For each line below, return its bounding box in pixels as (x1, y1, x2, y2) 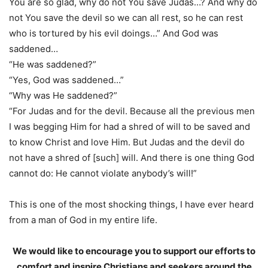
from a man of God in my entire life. (9, 214, 157, 226)
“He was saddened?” (9, 59, 96, 70)
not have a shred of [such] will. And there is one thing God (9, 152, 254, 163)
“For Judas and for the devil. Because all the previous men (9, 105, 255, 117)
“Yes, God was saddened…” (9, 74, 124, 86)
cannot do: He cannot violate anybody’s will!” (9, 167, 197, 179)
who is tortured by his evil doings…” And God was (9, 28, 218, 39)
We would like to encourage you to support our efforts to (13, 245, 255, 257)
